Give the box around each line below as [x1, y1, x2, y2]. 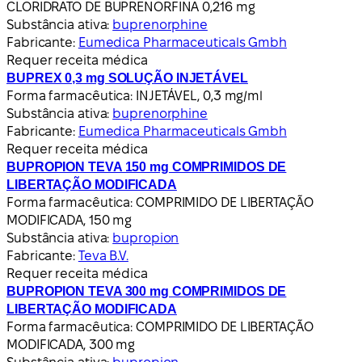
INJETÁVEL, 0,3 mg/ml [136, 88, 263, 103]
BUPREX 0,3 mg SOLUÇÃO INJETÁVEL [6, 70, 248, 85]
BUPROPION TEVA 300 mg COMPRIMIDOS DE [6, 284, 287, 298]
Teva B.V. [78, 248, 128, 263]
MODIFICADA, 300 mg [6, 337, 136, 351]
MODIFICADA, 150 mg [6, 213, 133, 227]
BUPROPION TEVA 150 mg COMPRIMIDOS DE [6, 159, 287, 174]
